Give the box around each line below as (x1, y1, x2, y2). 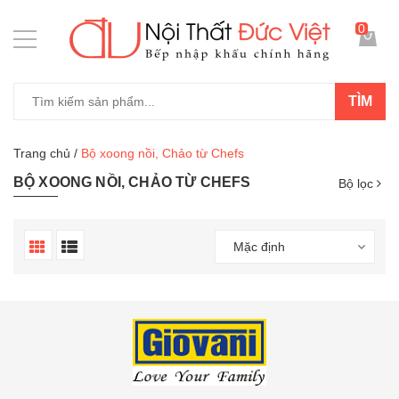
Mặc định (232, 240, 285, 254)
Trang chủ (13, 146, 70, 160)
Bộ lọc (338, 176, 377, 191)
